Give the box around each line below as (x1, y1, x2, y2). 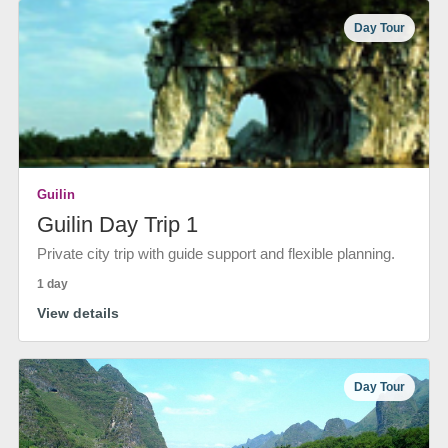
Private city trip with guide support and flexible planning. (37, 245, 395, 262)
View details (37, 305, 119, 321)
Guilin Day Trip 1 (37, 212, 198, 237)
